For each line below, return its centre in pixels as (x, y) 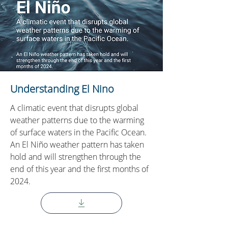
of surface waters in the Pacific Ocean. (78, 132)
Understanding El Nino (62, 89)
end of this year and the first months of (79, 169)
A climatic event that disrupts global (74, 108)
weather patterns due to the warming (77, 120)
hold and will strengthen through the (76, 157)
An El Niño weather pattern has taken (77, 145)
